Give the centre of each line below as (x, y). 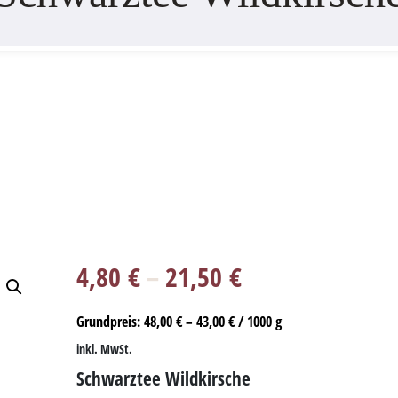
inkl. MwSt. (105, 349)
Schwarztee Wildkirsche (164, 378)
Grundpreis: (111, 322)
